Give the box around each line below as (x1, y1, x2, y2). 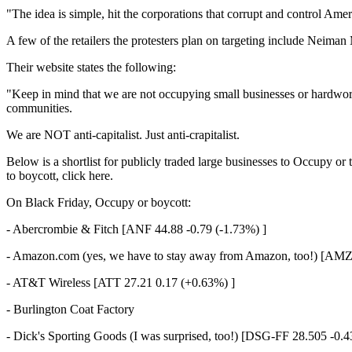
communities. (6, 101, 72, 115)
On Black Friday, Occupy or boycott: (6, 195, 191, 209)
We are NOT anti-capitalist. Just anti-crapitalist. (6, 127, 240, 141)
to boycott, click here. (6, 168, 113, 182)
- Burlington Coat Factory (6, 302, 134, 316)
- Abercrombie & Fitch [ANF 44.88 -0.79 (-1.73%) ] (6, 222, 266, 236)
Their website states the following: (6, 60, 176, 74)
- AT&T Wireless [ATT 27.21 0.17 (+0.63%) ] (6, 275, 235, 289)
